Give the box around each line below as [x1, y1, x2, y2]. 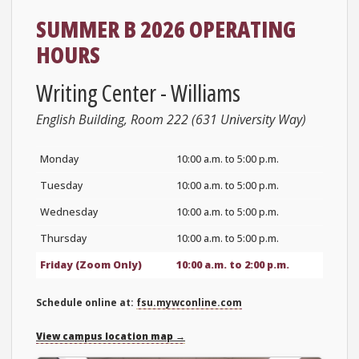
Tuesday [40, 178, 83, 192]
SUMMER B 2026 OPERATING [36, 14, 296, 45]
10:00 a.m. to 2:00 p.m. [176, 257, 289, 272]
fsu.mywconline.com [136, 295, 242, 309]
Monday [40, 151, 79, 166]
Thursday [40, 231, 87, 245]
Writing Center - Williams [36, 76, 240, 108]
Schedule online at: [36, 295, 136, 309]
